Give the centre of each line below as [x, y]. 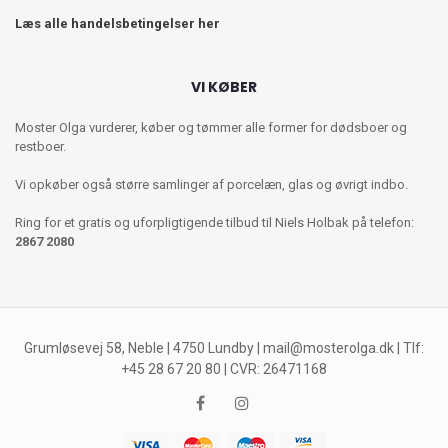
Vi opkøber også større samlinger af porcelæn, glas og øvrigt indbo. [211, 184]
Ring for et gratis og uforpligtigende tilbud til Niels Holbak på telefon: [214, 222]
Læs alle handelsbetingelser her [117, 23]
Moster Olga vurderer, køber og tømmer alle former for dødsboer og [211, 127]
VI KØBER [224, 86]
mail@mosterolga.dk [328, 347]
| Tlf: [409, 347]
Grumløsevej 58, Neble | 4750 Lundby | [143, 347]
